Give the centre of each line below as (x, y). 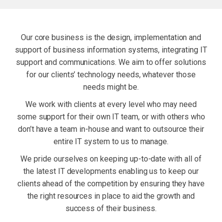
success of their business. (111, 208)
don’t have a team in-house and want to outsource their (111, 129)
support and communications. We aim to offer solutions (111, 62)
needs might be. (111, 87)
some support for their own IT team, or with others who (111, 117)
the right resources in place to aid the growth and (111, 196)
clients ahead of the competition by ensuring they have (111, 184)
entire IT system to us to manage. (111, 141)
